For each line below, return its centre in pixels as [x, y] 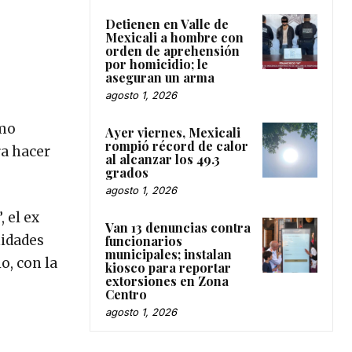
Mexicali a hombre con [174, 37]
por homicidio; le [157, 64]
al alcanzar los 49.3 [163, 159]
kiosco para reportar [168, 267]
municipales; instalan [169, 254]
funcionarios [144, 240]
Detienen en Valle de [167, 24]
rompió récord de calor [177, 145]
